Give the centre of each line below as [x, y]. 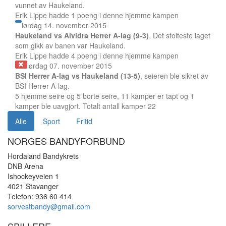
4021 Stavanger [33, 186]
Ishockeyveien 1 [33, 176]
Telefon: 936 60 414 [40, 196]
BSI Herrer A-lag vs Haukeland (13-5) [78, 76]
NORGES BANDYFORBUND [66, 141]
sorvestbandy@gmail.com [49, 206]
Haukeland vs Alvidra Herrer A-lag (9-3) [82, 35]
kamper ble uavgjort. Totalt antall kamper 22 [86, 106]
